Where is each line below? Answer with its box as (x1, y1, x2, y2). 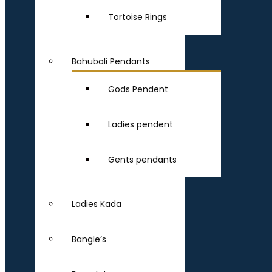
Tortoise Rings (108, 11, 167, 23)
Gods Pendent (108, 83, 168, 95)
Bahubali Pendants (72, 55, 150, 67)
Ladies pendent (108, 118, 173, 131)
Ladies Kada (72, 198, 121, 210)
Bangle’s (72, 233, 106, 245)
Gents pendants (108, 154, 177, 166)
